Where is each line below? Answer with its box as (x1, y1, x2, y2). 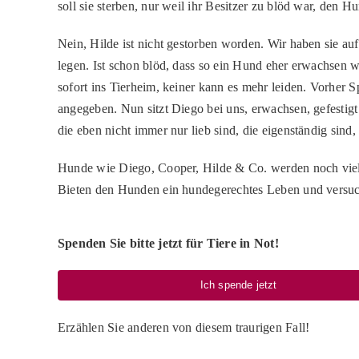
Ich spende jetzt (200, 279, 277, 292)
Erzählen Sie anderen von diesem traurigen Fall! (57, 321, 310, 335)
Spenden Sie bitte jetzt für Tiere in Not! (57, 236, 279, 251)
